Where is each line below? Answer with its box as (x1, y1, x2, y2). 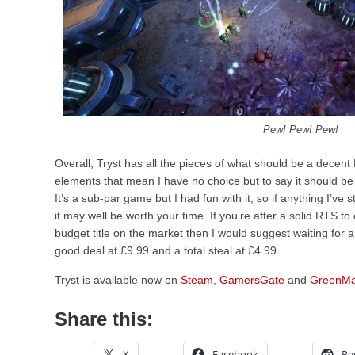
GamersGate (219, 273, 284, 286)
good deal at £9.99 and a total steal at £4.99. (55, 244, 280, 257)
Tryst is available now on (55, 273, 181, 286)
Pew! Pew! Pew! (262, 124, 338, 136)
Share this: (55, 308, 153, 330)
